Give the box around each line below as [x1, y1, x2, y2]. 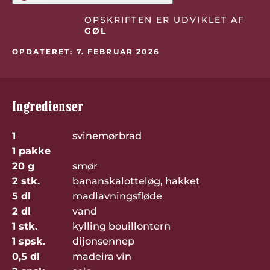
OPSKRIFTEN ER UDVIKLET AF [84, 14, 245, 25]
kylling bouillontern [72, 219, 172, 232]
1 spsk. [11, 234, 45, 247]
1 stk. [11, 219, 37, 232]
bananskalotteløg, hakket [72, 174, 200, 187]
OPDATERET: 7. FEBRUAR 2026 [11, 46, 160, 56]
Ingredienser [11, 96, 84, 115]
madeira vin [72, 250, 133, 262]
